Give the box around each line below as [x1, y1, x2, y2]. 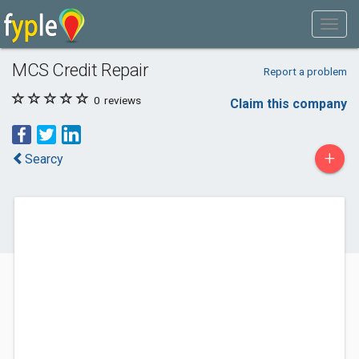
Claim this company [230, 96, 347, 111]
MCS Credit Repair [12, 59, 149, 80]
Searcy [25, 151, 63, 167]
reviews [102, 94, 141, 107]
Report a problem [263, 65, 347, 78]
